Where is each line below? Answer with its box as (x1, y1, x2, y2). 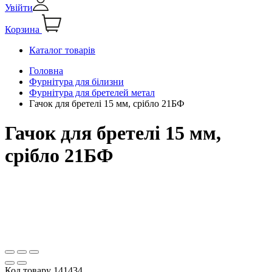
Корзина (5, 24, 39, 35)
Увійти (5, 2, 33, 13)
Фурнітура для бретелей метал (29, 87, 155, 98)
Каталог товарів (29, 44, 95, 55)
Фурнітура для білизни (29, 76, 124, 87)
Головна (29, 65, 63, 76)
